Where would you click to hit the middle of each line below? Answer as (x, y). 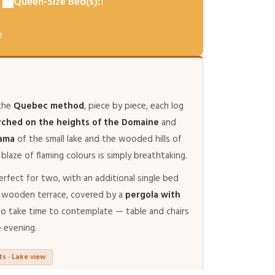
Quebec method (49, 106)
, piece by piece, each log (134, 106)
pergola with (153, 195)
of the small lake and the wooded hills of (98, 139)
